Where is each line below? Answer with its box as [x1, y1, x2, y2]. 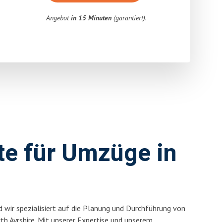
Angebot [46, 13, 71, 22]
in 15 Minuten [71, 13, 112, 22]
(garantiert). [111, 13, 147, 22]
